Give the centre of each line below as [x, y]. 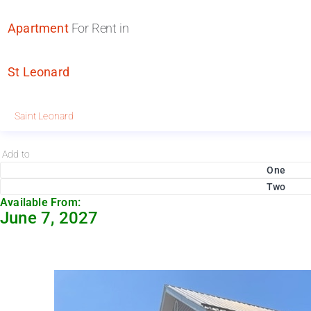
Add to [16, 154]
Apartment [38, 28]
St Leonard [39, 72]
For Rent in [99, 28]
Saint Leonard [44, 116]
